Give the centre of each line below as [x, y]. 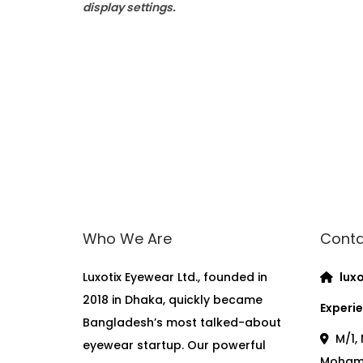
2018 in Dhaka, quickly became [173, 300]
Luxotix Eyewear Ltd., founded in [175, 277]
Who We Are [127, 239]
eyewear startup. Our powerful [174, 345]
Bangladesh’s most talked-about [182, 322]
